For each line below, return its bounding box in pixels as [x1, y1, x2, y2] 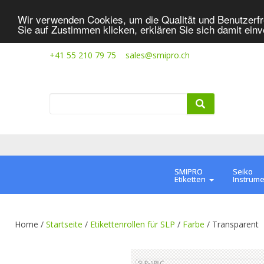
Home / [15, 219, 46, 230]
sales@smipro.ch [126, 49, 190, 61]
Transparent [212, 219, 259, 230]
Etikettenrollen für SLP [90, 219, 175, 230]
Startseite [46, 219, 82, 230]
